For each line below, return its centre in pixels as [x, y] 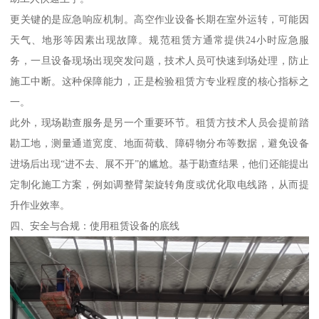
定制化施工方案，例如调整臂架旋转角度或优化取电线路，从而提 [159, 184]
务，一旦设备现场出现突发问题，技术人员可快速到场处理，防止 [159, 60]
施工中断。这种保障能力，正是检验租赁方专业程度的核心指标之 [159, 81]
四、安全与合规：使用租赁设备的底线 [95, 225]
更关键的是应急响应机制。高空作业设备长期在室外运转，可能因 [159, 19]
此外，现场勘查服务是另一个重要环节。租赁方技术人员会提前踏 [159, 122]
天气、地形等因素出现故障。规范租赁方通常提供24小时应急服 [159, 40]
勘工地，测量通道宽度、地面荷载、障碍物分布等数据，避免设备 [159, 143]
